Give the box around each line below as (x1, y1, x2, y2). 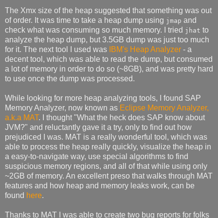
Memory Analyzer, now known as (5, 103, 120, 112)
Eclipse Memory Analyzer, (120, 103, 209, 112)
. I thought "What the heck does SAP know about (38, 113, 205, 122)
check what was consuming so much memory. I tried (5, 25, 185, 34)
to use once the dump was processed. (5, 74, 135, 83)
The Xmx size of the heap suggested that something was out (5, 6, 212, 15)
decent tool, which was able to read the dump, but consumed (5, 54, 213, 63)
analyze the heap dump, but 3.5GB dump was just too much (5, 35, 209, 44)
